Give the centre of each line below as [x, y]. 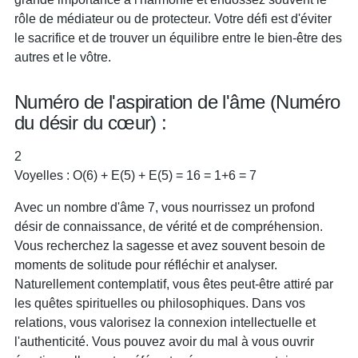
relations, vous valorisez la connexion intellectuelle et [165, 322]
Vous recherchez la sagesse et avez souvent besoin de [170, 245]
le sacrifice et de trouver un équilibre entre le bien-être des [178, 38]
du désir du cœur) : [91, 123]
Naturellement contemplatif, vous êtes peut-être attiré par [174, 284]
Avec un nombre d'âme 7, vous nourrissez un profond [165, 207]
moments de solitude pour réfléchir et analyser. [146, 265]
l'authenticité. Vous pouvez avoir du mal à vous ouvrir [164, 341]
